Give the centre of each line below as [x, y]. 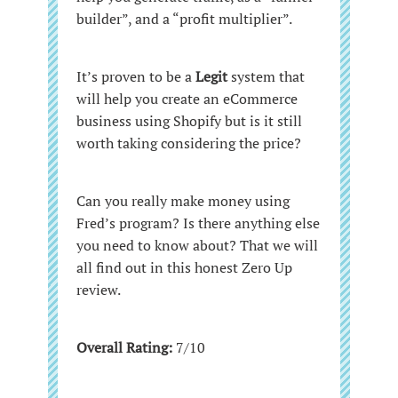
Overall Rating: [124, 347]
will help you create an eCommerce [187, 98]
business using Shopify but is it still [189, 120]
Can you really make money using [183, 200]
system [253, 76]
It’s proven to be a [136, 76]
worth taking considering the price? [189, 143]
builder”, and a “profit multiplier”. [184, 18]
